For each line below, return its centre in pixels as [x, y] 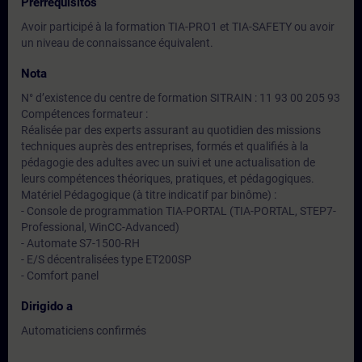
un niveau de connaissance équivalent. [117, 43]
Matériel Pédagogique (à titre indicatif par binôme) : [149, 195]
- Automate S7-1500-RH [80, 243]
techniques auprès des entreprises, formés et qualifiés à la [165, 146]
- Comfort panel [60, 276]
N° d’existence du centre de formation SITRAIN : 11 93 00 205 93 [181, 98]
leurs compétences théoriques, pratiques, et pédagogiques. [168, 179]
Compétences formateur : [84, 114]
